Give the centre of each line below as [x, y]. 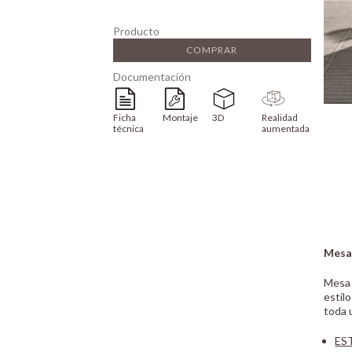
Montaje [181, 117]
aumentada [285, 128]
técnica [129, 128]
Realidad [279, 117]
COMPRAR [212, 49]
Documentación [152, 76]
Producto [137, 31]
